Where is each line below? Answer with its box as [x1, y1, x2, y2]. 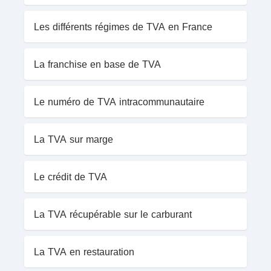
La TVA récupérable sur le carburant [34, 208, 192, 221]
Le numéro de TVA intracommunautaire [34, 96, 204, 108]
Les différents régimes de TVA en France [34, 21, 212, 33]
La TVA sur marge [34, 133, 113, 146]
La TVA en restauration [34, 246, 134, 258]
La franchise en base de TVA [34, 58, 161, 71]
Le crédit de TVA [34, 171, 107, 183]
